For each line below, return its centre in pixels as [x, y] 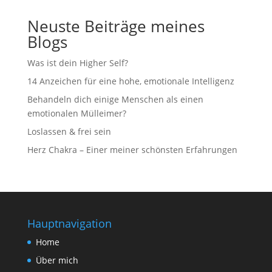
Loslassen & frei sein [69, 131]
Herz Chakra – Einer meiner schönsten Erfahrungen [132, 150]
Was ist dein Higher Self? [77, 63]
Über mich [57, 260]
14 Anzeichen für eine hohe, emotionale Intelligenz [131, 81]
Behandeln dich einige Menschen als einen [115, 99]
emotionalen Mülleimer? [76, 113]
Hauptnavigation [69, 223]
